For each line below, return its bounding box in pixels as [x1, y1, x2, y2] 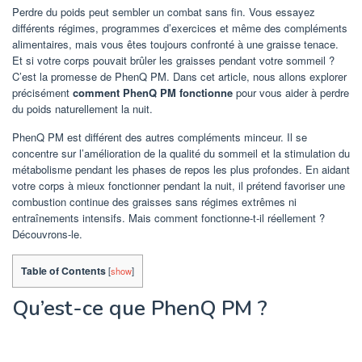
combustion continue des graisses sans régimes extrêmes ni [12, 194, 297, 209]
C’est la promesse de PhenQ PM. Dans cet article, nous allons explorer [12, 69, 347, 84]
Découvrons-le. [12, 226, 82, 242]
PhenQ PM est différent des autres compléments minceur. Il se [12, 129, 307, 145]
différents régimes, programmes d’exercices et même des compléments [12, 20, 347, 36]
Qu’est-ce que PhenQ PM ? [12, 294, 267, 323]
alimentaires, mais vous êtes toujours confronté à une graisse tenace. [12, 36, 339, 52]
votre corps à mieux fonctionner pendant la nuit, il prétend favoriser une [12, 178, 345, 193]
